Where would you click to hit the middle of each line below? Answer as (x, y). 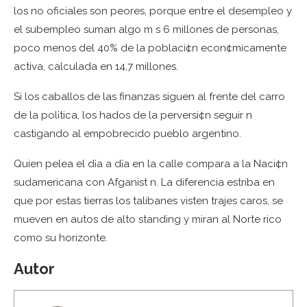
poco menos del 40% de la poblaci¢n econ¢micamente (150, 48)
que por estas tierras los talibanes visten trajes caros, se (148, 201)
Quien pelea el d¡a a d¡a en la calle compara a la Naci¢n (151, 164)
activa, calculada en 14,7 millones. (96, 66)
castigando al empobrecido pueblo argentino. (127, 134)
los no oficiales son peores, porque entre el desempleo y (153, 11)
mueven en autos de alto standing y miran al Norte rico (148, 219)
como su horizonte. (61, 238)
